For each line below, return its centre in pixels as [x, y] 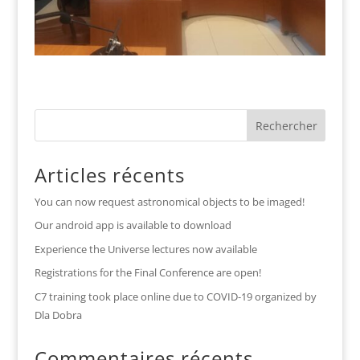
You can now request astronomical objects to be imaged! [169, 201]
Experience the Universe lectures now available [145, 249]
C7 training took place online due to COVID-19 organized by [175, 296]
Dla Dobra [58, 315]
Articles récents [109, 174]
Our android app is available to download [133, 225]
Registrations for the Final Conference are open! [147, 273]
